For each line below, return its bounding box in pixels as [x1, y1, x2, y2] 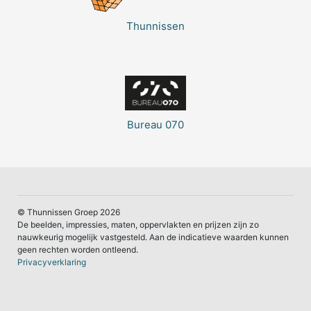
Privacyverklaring [17, 257, 86, 268]
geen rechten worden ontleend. [17, 244, 138, 255]
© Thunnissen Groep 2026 [17, 207, 120, 218]
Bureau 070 [127, 118, 184, 132]
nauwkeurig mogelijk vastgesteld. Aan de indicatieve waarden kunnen [17, 232, 289, 243]
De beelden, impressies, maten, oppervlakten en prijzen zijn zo [17, 219, 259, 230]
